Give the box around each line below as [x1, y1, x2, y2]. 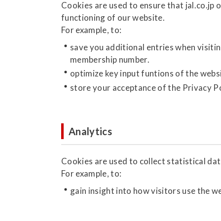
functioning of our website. [61, 12, 165, 23]
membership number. [70, 54, 150, 65]
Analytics [69, 125, 112, 137]
